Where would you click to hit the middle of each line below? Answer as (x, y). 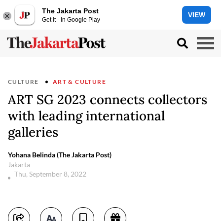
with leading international (86, 116)
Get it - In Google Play (71, 19)
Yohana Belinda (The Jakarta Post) (60, 155)
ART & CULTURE (79, 82)
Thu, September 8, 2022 (51, 174)
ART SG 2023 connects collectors (108, 99)
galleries (33, 132)
